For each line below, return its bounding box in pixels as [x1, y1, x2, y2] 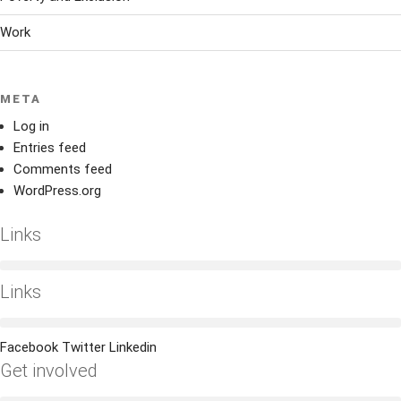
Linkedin [109, 338, 157, 355]
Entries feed [13, 140, 86, 157]
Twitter [62, 338, 106, 355]
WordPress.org [13, 183, 101, 200]
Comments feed [13, 161, 112, 178]
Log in [13, 118, 49, 135]
